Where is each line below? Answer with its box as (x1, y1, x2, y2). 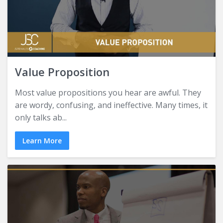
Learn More (22, 135, 62, 145)
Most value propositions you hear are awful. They (15, 87, 201, 98)
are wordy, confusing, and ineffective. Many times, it (15, 99, 208, 111)
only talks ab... (15, 111, 67, 123)
